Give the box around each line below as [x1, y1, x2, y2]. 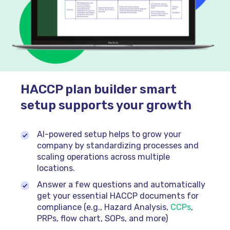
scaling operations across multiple [36, 152, 170, 162]
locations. [36, 163, 75, 174]
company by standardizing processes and [36, 141, 199, 151]
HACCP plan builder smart [21, 82, 177, 97]
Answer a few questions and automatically [36, 180, 205, 190]
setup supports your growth [21, 98, 191, 112]
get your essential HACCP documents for [36, 191, 199, 201]
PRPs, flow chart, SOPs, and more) [36, 214, 168, 224]
